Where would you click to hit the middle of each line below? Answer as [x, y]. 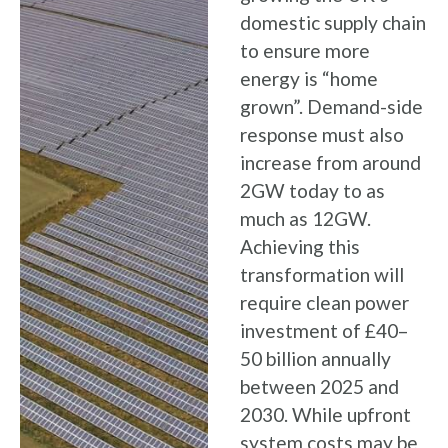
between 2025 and [319, 386]
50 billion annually [315, 358]
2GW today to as [312, 190]
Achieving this [300, 246]
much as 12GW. [305, 218]
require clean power [324, 302]
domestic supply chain [333, 22]
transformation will [322, 274]
